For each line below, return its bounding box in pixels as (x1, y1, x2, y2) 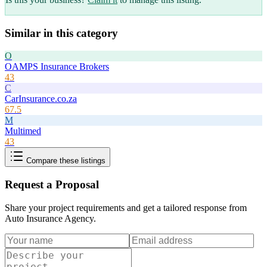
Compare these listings (24, 156, 105, 166)
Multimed (5, 126, 41, 136)
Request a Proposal (5, 178, 99, 191)
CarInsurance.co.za (5, 94, 77, 104)
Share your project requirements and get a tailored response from (5, 202, 247, 213)
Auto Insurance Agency (5, 213, 94, 223)
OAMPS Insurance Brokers (5, 61, 109, 72)
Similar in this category (5, 26, 118, 39)
